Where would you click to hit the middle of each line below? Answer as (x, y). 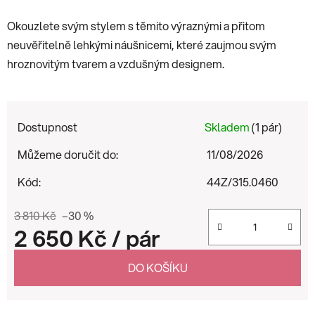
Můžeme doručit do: (68, 154)
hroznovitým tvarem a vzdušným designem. (116, 63)
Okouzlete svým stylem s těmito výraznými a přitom (136, 25)
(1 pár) (267, 127)
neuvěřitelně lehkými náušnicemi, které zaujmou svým (142, 44)
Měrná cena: (44, 259)
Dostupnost (47, 127)
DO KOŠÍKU (157, 267)
